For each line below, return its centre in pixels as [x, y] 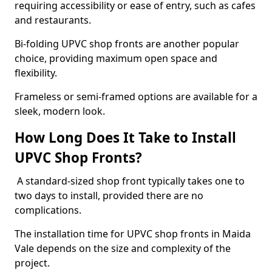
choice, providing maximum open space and [116, 58]
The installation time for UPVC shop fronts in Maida [133, 234]
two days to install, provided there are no [109, 195]
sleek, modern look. [61, 111]
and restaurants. [54, 20]
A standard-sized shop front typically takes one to [130, 181]
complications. [48, 210]
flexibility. [37, 73]
